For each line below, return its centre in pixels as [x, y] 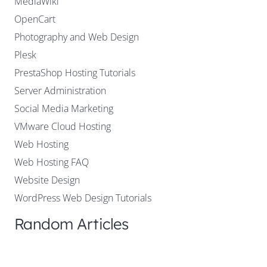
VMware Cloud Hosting [63, 126]
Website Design [47, 180]
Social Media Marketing [64, 108]
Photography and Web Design [77, 37]
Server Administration [60, 90]
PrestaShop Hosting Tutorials [75, 72]
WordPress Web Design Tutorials [83, 198]
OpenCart [35, 19]
